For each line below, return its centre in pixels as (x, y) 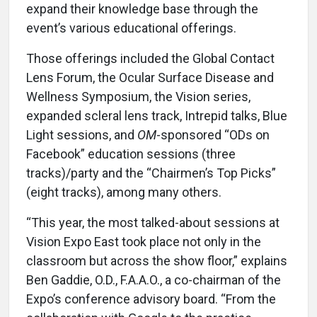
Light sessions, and (82, 135)
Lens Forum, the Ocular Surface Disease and (150, 78)
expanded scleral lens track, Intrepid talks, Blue (157, 116)
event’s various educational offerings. (131, 28)
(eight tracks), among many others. (124, 192)
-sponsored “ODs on (213, 135)
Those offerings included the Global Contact (150, 59)
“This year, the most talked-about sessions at (153, 223)
